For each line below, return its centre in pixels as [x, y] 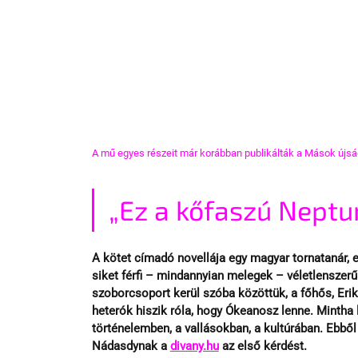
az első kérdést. [263, 346]
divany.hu [194, 346]
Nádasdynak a [131, 346]
